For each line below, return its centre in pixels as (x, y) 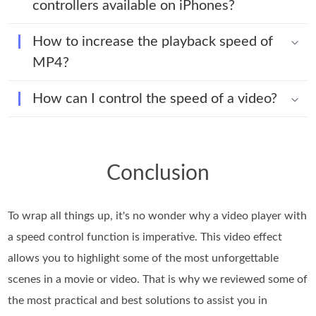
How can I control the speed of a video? (155, 98)
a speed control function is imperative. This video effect (145, 237)
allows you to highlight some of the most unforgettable (144, 258)
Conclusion (158, 173)
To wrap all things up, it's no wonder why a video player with (158, 215)
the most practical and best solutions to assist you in (138, 300)
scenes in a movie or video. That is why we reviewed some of (158, 279)
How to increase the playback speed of (153, 41)
